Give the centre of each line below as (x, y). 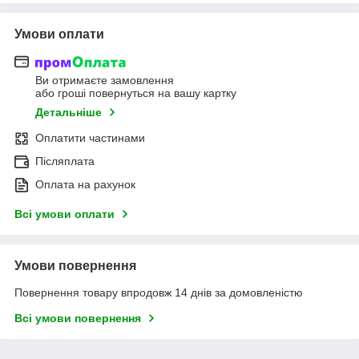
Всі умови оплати (65, 214)
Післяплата (65, 161)
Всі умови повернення (78, 319)
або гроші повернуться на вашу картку (136, 93)
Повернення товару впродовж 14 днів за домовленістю (159, 293)
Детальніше (69, 113)
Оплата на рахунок (85, 185)
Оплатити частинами (90, 138)
